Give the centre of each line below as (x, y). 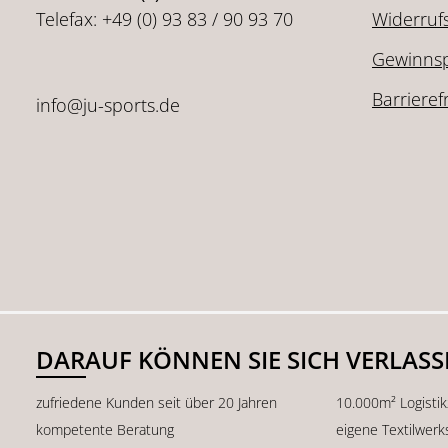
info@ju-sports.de (108, 105)
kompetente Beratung (105, 429)
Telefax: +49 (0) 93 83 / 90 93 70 (164, 19)
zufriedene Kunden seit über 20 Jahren (156, 402)
